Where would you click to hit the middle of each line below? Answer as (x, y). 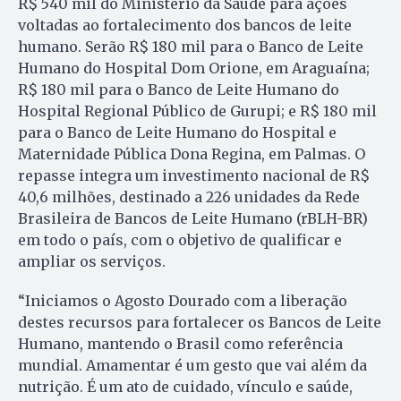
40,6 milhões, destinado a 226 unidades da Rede (189, 196)
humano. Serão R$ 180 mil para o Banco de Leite (191, 46)
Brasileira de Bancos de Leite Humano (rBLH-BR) (193, 218)
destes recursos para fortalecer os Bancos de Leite (200, 322)
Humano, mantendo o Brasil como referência (180, 343)
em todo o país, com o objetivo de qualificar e (180, 239)
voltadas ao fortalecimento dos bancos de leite (185, 25)
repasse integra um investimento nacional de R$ (194, 175)
